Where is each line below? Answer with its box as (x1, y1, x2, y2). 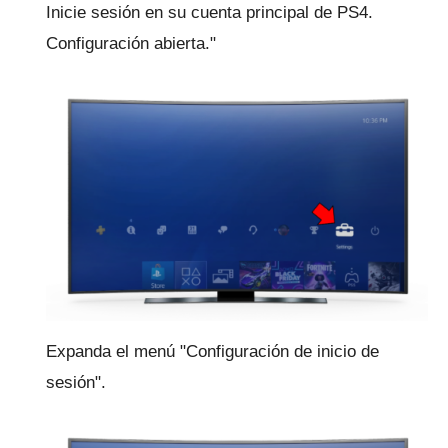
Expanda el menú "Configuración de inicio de (46, 342, 379, 362)
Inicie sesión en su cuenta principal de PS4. (46, 2, 373, 22)
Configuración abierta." (46, 33, 216, 53)
